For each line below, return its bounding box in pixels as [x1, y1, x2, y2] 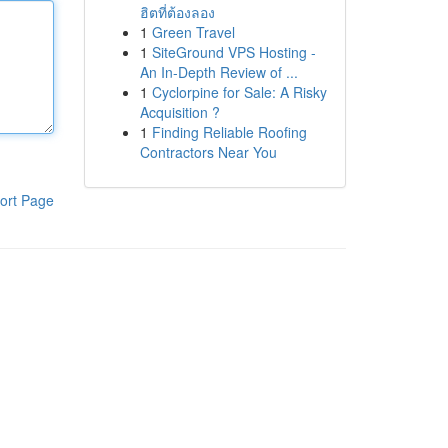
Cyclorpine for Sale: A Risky [151, 82, 327, 102]
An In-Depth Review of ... [139, 62, 298, 82]
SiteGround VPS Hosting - [151, 42, 316, 62]
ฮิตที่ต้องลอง [139, 2, 215, 22]
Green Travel [151, 22, 235, 42]
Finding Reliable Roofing [151, 122, 307, 142]
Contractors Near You [139, 142, 277, 162]
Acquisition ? [139, 102, 220, 122]
